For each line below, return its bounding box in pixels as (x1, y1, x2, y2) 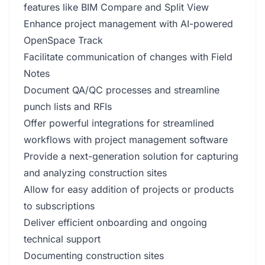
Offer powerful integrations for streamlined (24, 117, 214, 129)
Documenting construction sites (24, 250, 164, 261)
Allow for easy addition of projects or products (24, 183, 234, 195)
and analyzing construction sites (24, 167, 167, 179)
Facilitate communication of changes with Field (24, 51, 232, 63)
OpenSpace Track (24, 34, 103, 46)
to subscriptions (24, 200, 95, 212)
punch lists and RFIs (24, 101, 112, 112)
